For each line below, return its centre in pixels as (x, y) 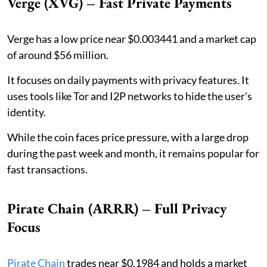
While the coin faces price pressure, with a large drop (128, 137)
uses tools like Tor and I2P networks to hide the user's (130, 96)
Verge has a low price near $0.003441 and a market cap (132, 38)
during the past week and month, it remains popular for (133, 153)
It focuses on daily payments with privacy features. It (128, 80)
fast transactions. (47, 169)
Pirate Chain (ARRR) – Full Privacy (117, 208)
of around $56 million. (58, 55)
